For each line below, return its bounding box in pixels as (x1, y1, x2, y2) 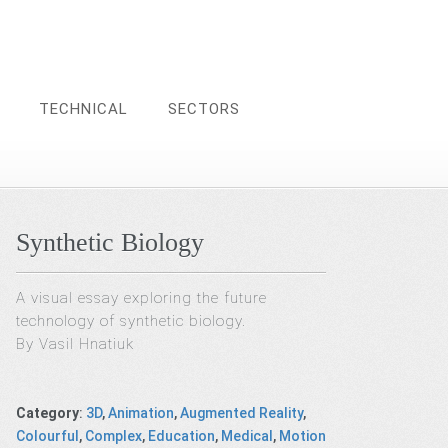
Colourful (16, 427, 80, 444)
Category (16, 404, 80, 421)
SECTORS (168, 100, 240, 118)
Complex (85, 427, 143, 444)
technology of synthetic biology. (16, 312, 247, 330)
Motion (279, 427, 327, 444)
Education (148, 427, 216, 444)
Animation (108, 404, 175, 421)
